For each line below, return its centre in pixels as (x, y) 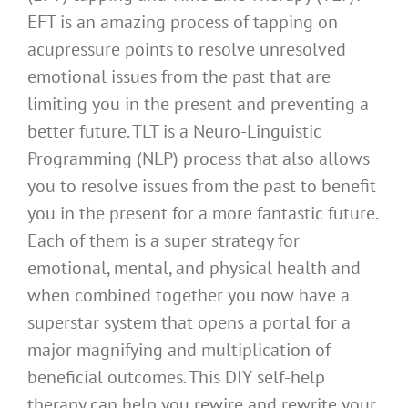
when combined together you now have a (189, 295)
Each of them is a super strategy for (163, 240)
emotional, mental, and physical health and (194, 268)
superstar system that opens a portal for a (189, 322)
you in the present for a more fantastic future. (202, 213)
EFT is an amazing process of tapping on (183, 22)
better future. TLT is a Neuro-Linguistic (174, 131)
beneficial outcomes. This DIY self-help (176, 377)
